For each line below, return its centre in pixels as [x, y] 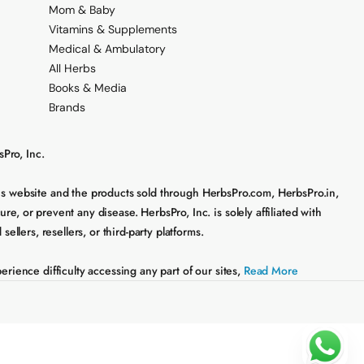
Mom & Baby [82, 10]
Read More [269, 271]
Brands [67, 108]
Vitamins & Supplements [113, 30]
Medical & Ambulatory [107, 49]
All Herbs [72, 69]
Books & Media [87, 88]
